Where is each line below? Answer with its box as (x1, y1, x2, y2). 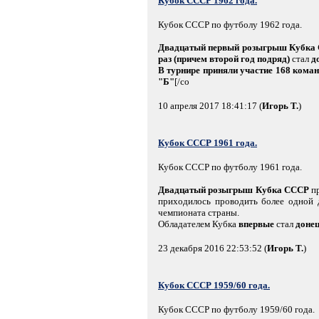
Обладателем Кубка (158, 218, 239, 229)
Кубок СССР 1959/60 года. (158, 279, 270, 291)
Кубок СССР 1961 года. (158, 137, 257, 148)
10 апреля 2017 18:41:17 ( (158, 100, 262, 111)
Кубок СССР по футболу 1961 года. (158, 161, 302, 172)
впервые (239, 218, 274, 229)
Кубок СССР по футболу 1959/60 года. (158, 303, 315, 315)
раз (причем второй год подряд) (158, 53, 290, 64)
